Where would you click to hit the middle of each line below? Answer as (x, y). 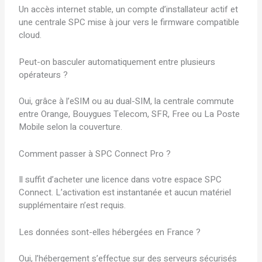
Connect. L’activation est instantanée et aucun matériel (125, 193)
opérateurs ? (44, 75)
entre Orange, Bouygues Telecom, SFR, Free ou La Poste (130, 114)
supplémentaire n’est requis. (73, 206)
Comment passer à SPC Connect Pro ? (95, 154)
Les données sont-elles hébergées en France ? (110, 232)
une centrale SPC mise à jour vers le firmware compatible (129, 23)
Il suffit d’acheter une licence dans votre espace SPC (120, 180)
